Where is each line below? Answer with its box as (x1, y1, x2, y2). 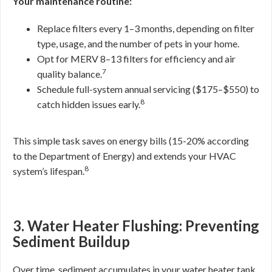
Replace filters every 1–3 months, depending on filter (37, 22, 254, 34)
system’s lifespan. (13, 165, 84, 177)
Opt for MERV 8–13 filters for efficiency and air (37, 53, 236, 64)
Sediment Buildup (13, 233, 130, 250)
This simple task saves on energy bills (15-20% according (13, 135, 249, 146)
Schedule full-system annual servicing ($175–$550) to (37, 83, 259, 95)
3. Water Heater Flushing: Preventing (13, 217, 259, 234)
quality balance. (37, 68, 102, 80)
